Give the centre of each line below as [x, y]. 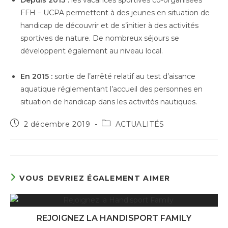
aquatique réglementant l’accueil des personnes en [111, 89]
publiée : [26, 132]
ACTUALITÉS [140, 124]
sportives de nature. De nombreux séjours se [100, 38]
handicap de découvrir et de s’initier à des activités [109, 25]
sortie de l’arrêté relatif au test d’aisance [124, 76]
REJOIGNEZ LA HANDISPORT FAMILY [114, 218]
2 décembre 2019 [57, 124]
